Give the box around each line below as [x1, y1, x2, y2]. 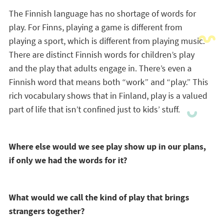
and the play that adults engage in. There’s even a [8, 63, 192, 74]
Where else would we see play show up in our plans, [8, 141, 206, 153]
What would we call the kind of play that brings [8, 192, 189, 203]
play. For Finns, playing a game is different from [8, 22, 182, 33]
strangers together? [8, 205, 85, 217]
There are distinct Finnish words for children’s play [8, 49, 195, 60]
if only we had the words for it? [8, 154, 127, 166]
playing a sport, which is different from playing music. [8, 35, 205, 46]
